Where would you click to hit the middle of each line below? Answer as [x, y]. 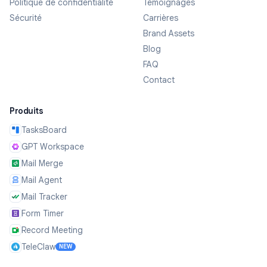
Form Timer [43, 214]
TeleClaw [38, 247]
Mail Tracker [44, 197]
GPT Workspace [53, 147]
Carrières [161, 18]
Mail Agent [42, 180]
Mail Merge [42, 164]
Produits [26, 111]
